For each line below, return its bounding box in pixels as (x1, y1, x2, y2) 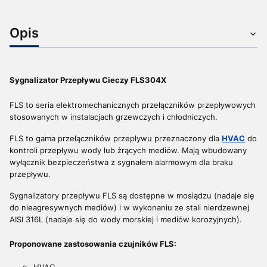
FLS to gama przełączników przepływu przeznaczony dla (10, 133, 222, 143)
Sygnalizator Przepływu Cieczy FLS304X (10, 74, 166, 85)
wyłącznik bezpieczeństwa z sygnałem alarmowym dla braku (10, 157, 233, 167)
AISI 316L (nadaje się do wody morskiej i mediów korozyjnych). (10, 214, 242, 224)
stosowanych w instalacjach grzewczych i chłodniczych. (10, 111, 218, 122)
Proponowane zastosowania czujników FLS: (10, 238, 176, 249)
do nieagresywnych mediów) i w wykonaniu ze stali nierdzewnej (10, 202, 249, 212)
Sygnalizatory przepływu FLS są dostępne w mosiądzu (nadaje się (10, 190, 254, 200)
